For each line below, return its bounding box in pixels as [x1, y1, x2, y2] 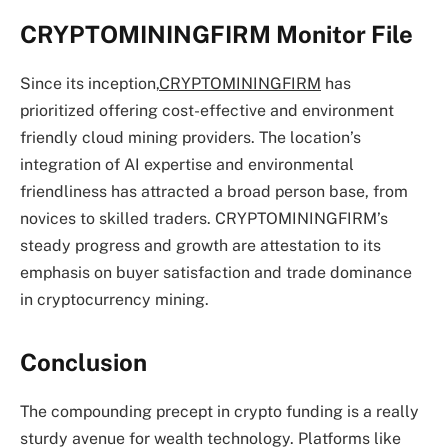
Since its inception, [20, 73, 159, 93]
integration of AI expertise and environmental [20, 154, 354, 174]
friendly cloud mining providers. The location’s [20, 127, 361, 147]
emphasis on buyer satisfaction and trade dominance [20, 262, 412, 282]
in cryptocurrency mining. [20, 289, 209, 309]
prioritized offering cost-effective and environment [20, 100, 394, 120]
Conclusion [20, 348, 147, 377]
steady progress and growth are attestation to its [20, 235, 381, 255]
